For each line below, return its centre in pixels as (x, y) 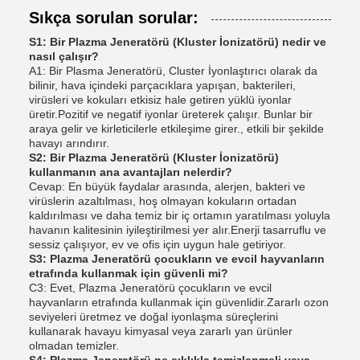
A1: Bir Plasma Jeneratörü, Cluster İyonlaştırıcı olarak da (173, 70)
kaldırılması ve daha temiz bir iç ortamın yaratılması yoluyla (180, 215)
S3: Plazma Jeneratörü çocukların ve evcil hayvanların (177, 258)
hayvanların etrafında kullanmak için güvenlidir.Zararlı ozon (179, 302)
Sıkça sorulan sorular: (114, 17)
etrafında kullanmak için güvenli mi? (129, 273)
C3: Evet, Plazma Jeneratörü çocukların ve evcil (150, 287)
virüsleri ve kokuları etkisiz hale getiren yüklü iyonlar (160, 99)
